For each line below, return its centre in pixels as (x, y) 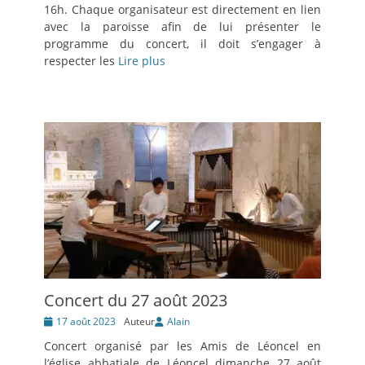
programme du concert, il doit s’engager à (182, 44)
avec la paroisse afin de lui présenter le (182, 27)
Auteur (139, 321)
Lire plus (142, 61)
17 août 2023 (86, 321)
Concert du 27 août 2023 (136, 300)
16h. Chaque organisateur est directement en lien (182, 10)
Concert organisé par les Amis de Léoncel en (182, 345)
